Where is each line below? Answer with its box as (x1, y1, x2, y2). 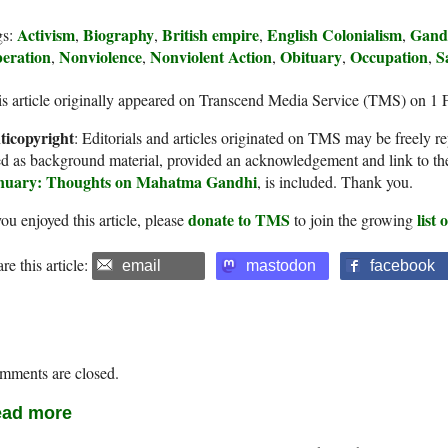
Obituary (280, 45, 342, 69)
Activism (17, 23, 75, 47)
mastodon (246, 257, 316, 275)
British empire (162, 23, 259, 47)
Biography (83, 23, 154, 47)
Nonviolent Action (150, 45, 272, 69)
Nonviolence (59, 45, 142, 69)
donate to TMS (188, 208, 290, 232)
